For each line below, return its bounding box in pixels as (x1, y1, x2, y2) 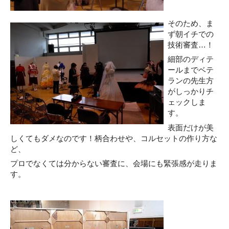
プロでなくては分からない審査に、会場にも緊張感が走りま (10, 159, 217, 168)
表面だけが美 (167, 123, 214, 132)
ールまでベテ (167, 65, 214, 75)
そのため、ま (167, 18, 214, 28)
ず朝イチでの (167, 29, 214, 38)
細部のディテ (167, 55, 214, 64)
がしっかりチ (167, 87, 214, 96)
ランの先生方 (167, 76, 214, 85)
